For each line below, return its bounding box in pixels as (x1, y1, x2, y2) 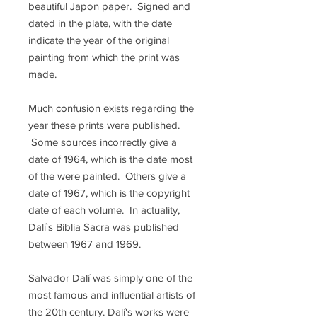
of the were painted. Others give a (28, 170, 186, 182)
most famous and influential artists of (28, 289, 195, 301)
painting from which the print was (28, 51, 180, 63)
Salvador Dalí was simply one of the (28, 272, 192, 284)
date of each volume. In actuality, (28, 204, 180, 216)
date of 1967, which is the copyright (28, 187, 190, 199)
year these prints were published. (28, 119, 180, 131)
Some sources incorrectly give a (28, 136, 177, 148)
